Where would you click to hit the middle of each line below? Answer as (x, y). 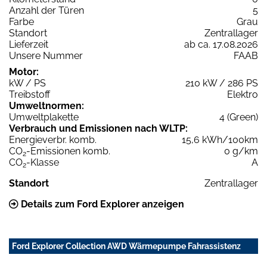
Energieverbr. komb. (53, 140)
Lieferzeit (29, 45)
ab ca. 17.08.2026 (221, 45)
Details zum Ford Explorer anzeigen (101, 204)
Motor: (24, 72)
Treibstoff (30, 95)
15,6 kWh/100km (220, 140)
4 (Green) (239, 117)
